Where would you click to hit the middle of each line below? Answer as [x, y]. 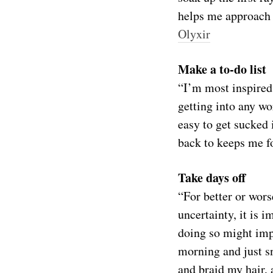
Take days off [212, 178]
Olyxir [194, 34]
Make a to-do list [222, 69]
